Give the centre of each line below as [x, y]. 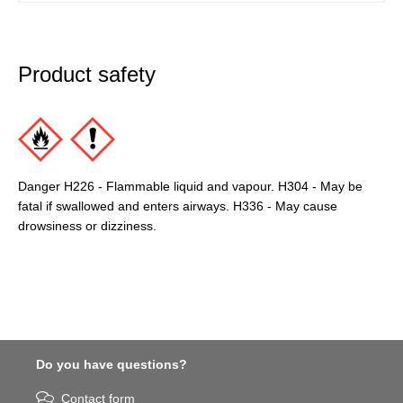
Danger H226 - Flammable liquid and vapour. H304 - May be [190, 187]
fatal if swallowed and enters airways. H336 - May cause [178, 206]
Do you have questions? [112, 365]
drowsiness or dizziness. [87, 226]
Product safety [87, 75]
